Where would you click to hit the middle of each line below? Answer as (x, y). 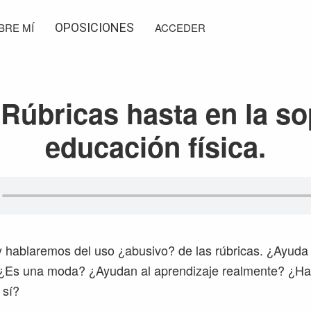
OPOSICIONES (94, 27)
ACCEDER (180, 27)
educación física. (155, 146)
